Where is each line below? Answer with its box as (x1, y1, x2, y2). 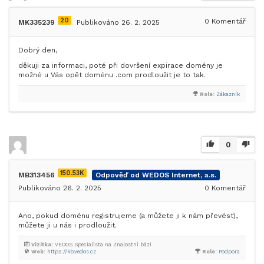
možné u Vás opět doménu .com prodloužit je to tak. (18, 71, 206, 79)
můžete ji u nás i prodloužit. (18, 221, 117, 229)
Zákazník (216, 91, 240, 97)
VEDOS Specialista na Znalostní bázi (53, 242, 151, 247)
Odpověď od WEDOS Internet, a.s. (95, 171, 216, 179)
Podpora (219, 249, 240, 255)
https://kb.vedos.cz (47, 249, 96, 255)
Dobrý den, (18, 46, 57, 54)
